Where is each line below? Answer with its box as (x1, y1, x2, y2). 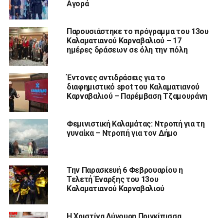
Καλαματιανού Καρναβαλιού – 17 (66, 36, 182, 46)
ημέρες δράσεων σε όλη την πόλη (66, 45, 188, 55)
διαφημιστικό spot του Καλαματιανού (66, 82, 200, 92)
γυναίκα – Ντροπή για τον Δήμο (66, 128, 178, 138)
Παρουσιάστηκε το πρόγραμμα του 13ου (66, 27, 209, 36)
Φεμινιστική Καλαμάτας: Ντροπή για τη (66, 119, 205, 129)
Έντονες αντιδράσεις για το (66, 73, 165, 83)
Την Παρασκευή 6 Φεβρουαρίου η (66, 165, 183, 175)
